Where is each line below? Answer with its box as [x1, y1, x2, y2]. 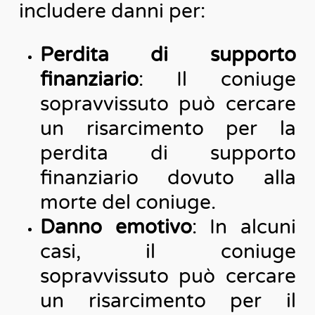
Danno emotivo [39, 214, 192, 239]
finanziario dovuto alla [39, 165, 297, 190]
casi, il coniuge [39, 239, 297, 264]
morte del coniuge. [39, 190, 216, 214]
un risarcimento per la [39, 116, 297, 141]
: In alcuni [191, 214, 297, 239]
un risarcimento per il [39, 288, 297, 313]
